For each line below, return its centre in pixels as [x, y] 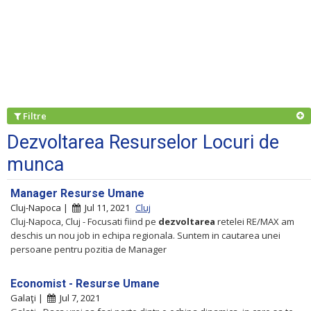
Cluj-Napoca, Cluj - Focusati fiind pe [84, 221]
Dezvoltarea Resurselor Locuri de [143, 142]
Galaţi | [29, 297]
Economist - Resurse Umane [85, 283]
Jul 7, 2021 [78, 297]
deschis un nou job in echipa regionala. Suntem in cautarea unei [145, 235]
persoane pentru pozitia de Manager [89, 249]
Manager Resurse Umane [77, 193]
